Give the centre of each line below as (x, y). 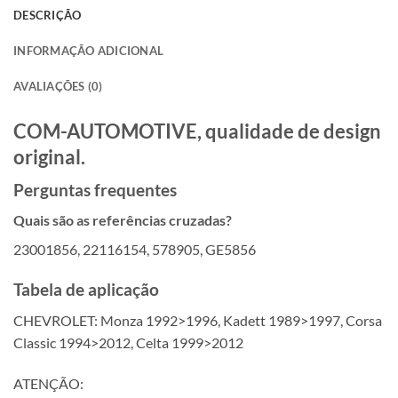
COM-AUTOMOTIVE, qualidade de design (197, 131)
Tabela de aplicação (86, 290)
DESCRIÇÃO (48, 15)
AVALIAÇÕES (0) (58, 86)
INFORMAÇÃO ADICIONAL (89, 50)
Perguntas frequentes (95, 189)
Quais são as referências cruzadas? (123, 220)
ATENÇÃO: (48, 383)
